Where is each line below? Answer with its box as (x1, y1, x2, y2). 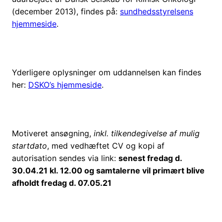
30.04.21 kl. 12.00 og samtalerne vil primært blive (12, 166, 205, 176)
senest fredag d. (118, 153, 182, 164)
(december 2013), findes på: (12, 6, 120, 17)
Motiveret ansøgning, (12, 128, 94, 139)
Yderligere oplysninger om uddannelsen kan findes (12, 67, 201, 78)
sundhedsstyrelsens (120, 6, 193, 17)
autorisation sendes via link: (12, 153, 118, 164)
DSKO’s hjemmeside (28, 80, 102, 90)
